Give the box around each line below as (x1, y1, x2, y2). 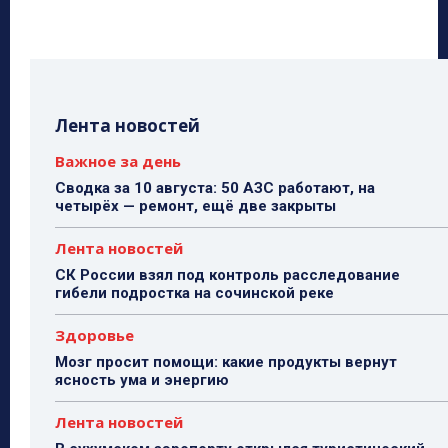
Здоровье (55, 325, 134, 346)
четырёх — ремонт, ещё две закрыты (55, 197, 336, 216)
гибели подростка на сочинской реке (55, 284, 334, 303)
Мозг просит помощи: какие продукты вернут (55, 353, 397, 372)
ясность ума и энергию (55, 371, 229, 390)
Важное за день (55, 151, 181, 172)
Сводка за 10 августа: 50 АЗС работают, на (55, 179, 375, 198)
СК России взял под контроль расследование (55, 266, 400, 285)
